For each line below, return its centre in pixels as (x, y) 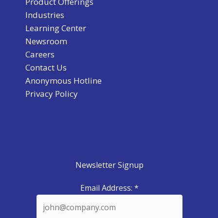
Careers (40, 54)
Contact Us (46, 68)
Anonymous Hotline (64, 81)
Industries (45, 15)
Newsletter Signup (109, 165)
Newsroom (46, 41)
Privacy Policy (52, 94)
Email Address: (107, 188)
